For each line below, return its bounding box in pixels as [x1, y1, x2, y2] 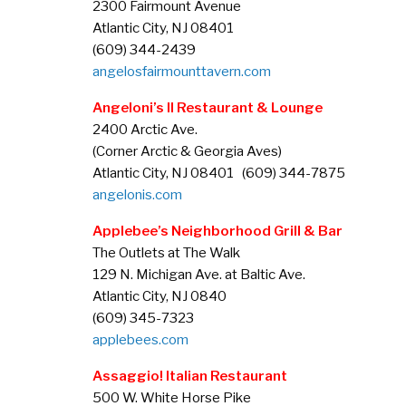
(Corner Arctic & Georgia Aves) [92, 142, 282, 160]
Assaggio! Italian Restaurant [92, 367, 287, 385]
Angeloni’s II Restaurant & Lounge [92, 99, 323, 117]
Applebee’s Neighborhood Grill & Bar [92, 222, 343, 240]
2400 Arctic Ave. [92, 121, 198, 139]
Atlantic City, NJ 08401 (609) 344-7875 [92, 164, 345, 182]
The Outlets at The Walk [92, 244, 240, 262]
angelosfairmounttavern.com [92, 63, 271, 81]
